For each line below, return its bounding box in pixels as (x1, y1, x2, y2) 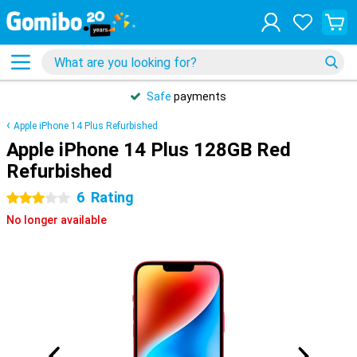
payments (171, 90, 226, 103)
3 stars (6, 192, 43, 205)
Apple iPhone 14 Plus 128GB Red (6, 139, 291, 161)
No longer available (6, 214, 107, 226)
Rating (91, 189, 134, 206)
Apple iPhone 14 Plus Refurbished (14, 120, 158, 131)
